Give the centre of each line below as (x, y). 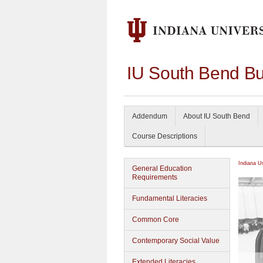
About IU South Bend (217, 116)
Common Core (156, 220)
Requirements (155, 177)
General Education (162, 168)
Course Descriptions (165, 136)
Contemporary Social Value (176, 241)
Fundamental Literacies (170, 198)
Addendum (150, 116)
